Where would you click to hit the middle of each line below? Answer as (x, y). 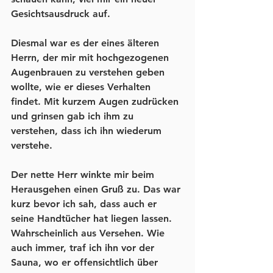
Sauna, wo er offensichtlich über (86, 263)
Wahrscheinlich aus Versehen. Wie (89, 233)
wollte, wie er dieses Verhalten (82, 87)
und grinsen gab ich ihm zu (74, 116)
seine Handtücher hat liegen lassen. (93, 219)
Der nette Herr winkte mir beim (84, 175)
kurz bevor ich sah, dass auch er (85, 204)
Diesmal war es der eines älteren (87, 43)
